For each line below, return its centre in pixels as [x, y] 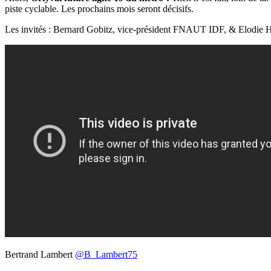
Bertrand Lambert [40, 254]
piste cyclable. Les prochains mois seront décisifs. [99, 8]
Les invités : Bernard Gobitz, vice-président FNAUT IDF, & [122, 29]
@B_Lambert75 [106, 254]
